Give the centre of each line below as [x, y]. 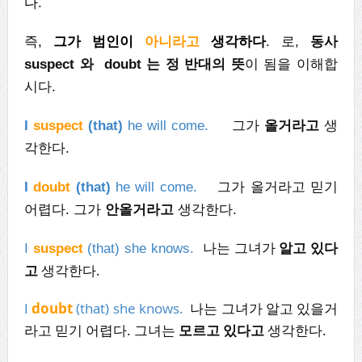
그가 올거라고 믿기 [270, 187]
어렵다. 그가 [64, 209]
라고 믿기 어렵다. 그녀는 [101, 330]
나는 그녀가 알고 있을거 [263, 308]
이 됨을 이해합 [291, 64]
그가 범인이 [99, 41]
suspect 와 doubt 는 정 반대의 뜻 [134, 64]
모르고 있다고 [223, 330]
